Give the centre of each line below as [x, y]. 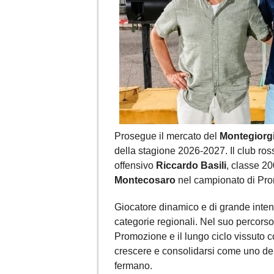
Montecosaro [145, 180]
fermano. [133, 265]
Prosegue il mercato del [167, 136]
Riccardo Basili [191, 165]
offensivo [135, 165]
